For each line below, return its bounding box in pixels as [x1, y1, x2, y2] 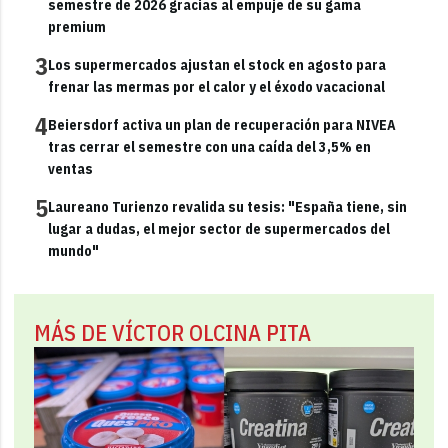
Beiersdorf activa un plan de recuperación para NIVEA [48, 115, 397, 134]
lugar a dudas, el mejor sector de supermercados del [48, 219, 391, 238]
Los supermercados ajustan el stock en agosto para [48, 55, 387, 74]
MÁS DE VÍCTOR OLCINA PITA [34, 317, 312, 347]
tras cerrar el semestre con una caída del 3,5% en [48, 137, 372, 156]
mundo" [48, 241, 100, 260]
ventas [48, 159, 94, 178]
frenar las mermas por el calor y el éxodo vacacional [48, 77, 386, 96]
